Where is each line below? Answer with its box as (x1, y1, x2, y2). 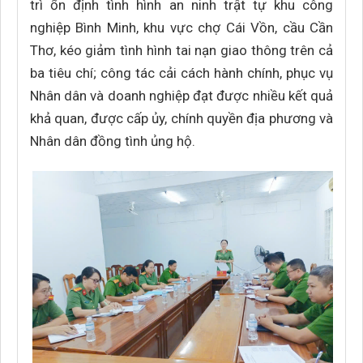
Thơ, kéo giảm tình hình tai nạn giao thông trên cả (30, 42, 333, 58)
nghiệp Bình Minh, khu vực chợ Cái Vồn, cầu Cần (30, 19, 333, 36)
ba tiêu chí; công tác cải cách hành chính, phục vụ (30, 65, 333, 81)
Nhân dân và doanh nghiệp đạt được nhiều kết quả (30, 88, 333, 104)
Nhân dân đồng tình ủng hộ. (30, 133, 195, 149)
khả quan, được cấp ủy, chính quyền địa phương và (30, 110, 333, 126)
